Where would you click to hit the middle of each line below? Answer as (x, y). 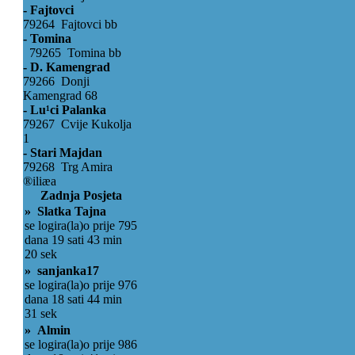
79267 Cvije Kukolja (77, 124)
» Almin (48, 330)
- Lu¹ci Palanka (65, 110)
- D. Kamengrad (67, 67)
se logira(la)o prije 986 (81, 344)
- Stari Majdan (63, 153)
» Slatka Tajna (65, 211)
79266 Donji (56, 81)
